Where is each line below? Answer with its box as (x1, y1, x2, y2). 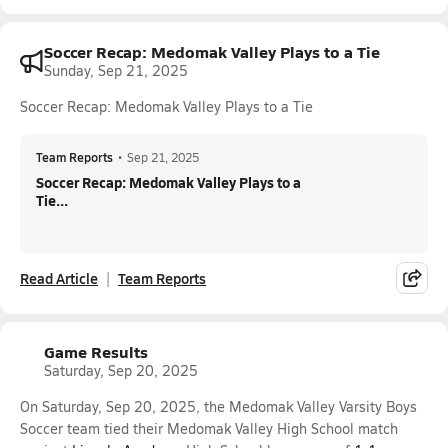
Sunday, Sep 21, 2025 (44, 61, 188, 80)
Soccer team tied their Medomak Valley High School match (20, 419, 398, 438)
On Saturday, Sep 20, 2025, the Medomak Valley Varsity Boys (20, 397, 417, 416)
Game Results (44, 340, 148, 363)
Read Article (20, 268, 98, 288)
